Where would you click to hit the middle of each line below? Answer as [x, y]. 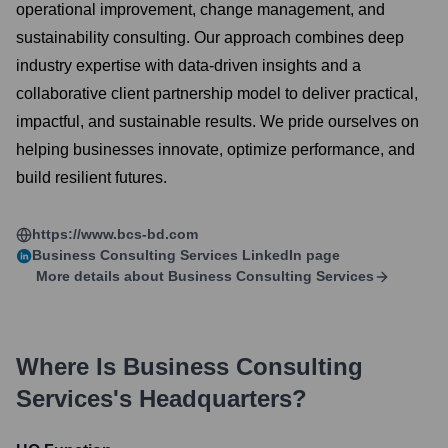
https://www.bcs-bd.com [115, 234]
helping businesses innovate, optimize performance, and [215, 149]
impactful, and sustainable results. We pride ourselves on [217, 121]
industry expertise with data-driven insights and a [188, 65]
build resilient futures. [91, 177]
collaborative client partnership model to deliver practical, [217, 93]
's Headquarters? [210, 398]
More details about [100, 276]
